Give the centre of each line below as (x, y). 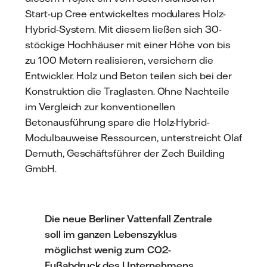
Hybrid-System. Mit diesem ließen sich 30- (123, 29)
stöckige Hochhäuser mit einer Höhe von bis (128, 44)
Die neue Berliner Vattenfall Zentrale (129, 219)
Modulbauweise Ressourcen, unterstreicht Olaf (133, 137)
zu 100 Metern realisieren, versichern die (119, 60)
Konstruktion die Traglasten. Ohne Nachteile (127, 91)
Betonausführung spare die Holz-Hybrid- (118, 122)
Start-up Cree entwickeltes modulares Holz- (125, 13)
